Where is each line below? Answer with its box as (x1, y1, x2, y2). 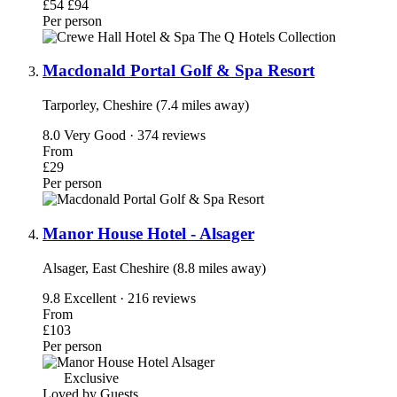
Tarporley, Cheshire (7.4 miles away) (43, 97, 249, 113)
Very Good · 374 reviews (64, 128, 206, 144)
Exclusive (60, 370, 119, 385)
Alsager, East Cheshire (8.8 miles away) (43, 260, 266, 276)
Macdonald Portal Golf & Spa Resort (43, 61, 315, 81)
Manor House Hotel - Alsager (43, 223, 254, 243)
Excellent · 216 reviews (64, 290, 196, 306)
